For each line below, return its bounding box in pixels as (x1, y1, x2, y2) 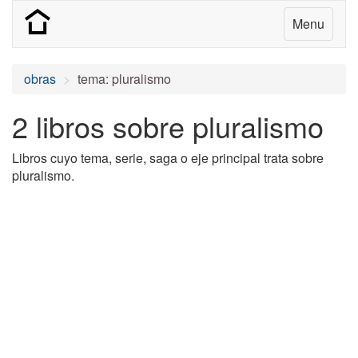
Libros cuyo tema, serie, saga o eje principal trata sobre (12, 149, 324, 167)
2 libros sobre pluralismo (12, 105, 324, 146)
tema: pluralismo (78, 70, 171, 88)
